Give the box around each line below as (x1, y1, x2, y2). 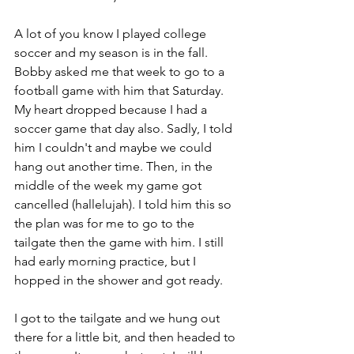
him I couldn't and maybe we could (14, 139, 215, 155)
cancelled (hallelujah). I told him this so (14, 196, 235, 212)
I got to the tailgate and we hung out (14, 310, 223, 326)
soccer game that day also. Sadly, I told (14, 120, 235, 136)
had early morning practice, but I (14, 253, 199, 269)
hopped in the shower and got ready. (14, 272, 226, 288)
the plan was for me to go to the (14, 215, 198, 231)
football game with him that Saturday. (14, 82, 227, 98)
